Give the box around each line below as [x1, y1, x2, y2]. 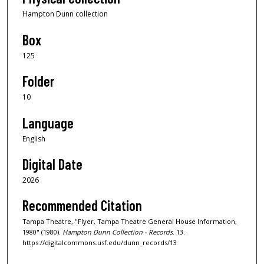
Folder [22, 72, 54, 90]
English [22, 133, 45, 144]
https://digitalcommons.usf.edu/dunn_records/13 [22, 238, 177, 247]
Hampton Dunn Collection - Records [62, 227, 173, 237]
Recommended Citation [22, 197, 142, 214]
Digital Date [22, 155, 82, 173]
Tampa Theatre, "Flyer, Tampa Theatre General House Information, [22, 217, 237, 226]
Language [22, 114, 74, 131]
